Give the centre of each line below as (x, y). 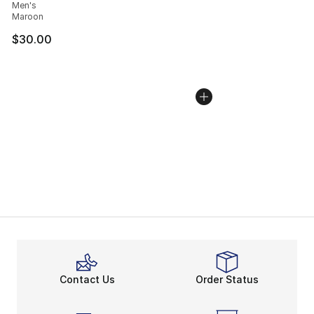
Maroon (28, 16)
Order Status (227, 279)
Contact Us (87, 279)
